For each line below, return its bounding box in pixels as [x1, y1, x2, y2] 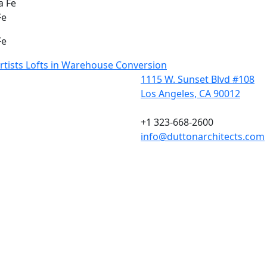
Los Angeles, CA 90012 [141, 87, 240, 101]
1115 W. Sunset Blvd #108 [141, 73, 254, 86]
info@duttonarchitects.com [141, 130, 265, 144]
